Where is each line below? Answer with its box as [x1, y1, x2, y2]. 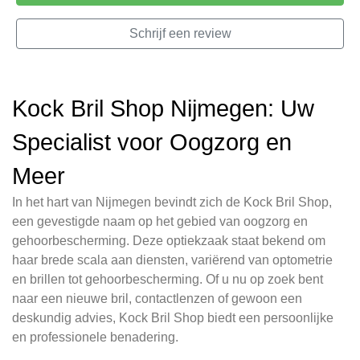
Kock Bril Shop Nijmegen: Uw [12, 96, 314, 122]
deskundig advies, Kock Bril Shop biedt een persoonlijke [12, 311, 333, 325]
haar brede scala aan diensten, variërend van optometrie [12, 253, 333, 268]
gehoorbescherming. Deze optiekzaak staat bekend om [12, 234, 325, 248]
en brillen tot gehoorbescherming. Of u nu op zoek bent [12, 272, 323, 287]
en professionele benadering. [12, 330, 178, 345]
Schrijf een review [129, 27, 231, 41]
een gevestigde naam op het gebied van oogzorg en [12, 215, 308, 229]
